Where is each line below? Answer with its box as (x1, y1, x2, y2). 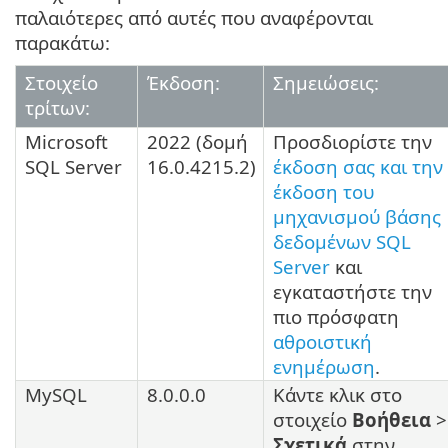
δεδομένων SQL (273, 228, 411, 254)
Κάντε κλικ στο (273, 381, 402, 407)
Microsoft (25, 128, 108, 154)
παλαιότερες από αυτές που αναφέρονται (15, 4, 373, 30)
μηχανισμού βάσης (273, 203, 441, 229)
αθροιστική (273, 328, 372, 354)
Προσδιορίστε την (273, 128, 432, 154)
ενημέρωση (273, 353, 375, 379)
